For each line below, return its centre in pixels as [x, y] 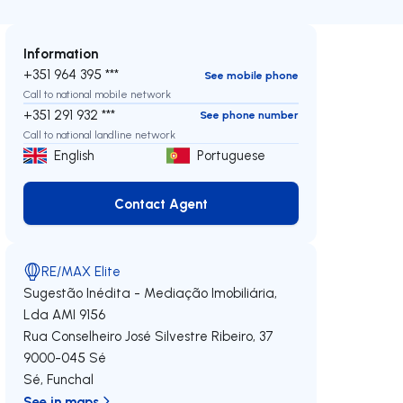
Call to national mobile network [98, 94]
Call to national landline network [100, 134]
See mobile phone [251, 75]
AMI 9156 [79, 314]
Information [61, 53]
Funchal [71, 379]
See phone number [249, 115]
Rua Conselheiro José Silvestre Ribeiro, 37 [149, 336]
